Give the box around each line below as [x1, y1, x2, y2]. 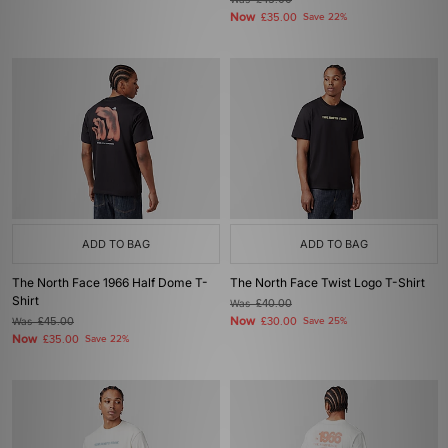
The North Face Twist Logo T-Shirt [230, 275, 425, 290]
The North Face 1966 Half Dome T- [12, 275, 208, 290]
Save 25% [303, 315, 347, 327]
